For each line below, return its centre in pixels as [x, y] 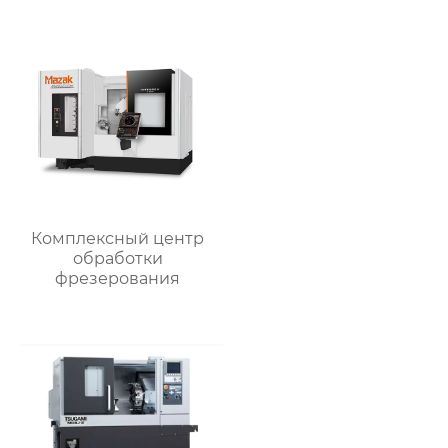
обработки [117, 259]
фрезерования [118, 279]
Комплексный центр [118, 239]
